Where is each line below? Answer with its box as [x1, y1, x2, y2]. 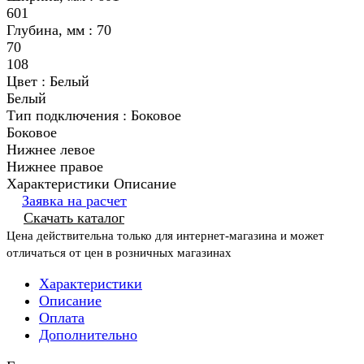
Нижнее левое [6, 141, 95, 158]
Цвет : [6, 73, 50, 90]
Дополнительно [39, 327, 137, 344]
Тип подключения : [6, 107, 131, 124]
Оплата [39, 310, 84, 327]
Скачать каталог [24, 210, 124, 227]
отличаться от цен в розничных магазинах [6, 246, 232, 260]
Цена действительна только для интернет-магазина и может [6, 229, 324, 243]
